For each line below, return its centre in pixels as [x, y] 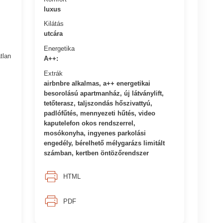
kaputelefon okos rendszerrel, [90, 123]
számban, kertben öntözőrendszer [97, 153]
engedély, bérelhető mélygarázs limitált [105, 143]
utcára [54, 33]
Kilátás [54, 23]
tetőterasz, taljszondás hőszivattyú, [98, 103]
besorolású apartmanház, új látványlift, [104, 93]
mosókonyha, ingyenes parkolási [95, 133]
